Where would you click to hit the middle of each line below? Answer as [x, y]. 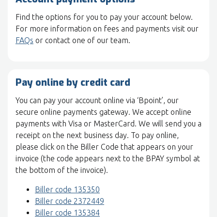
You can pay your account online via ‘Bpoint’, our [97, 101]
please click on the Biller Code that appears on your [104, 147]
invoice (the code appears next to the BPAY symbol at [108, 159]
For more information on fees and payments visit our [107, 29]
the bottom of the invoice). [62, 170]
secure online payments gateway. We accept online [103, 112]
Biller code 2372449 [70, 201]
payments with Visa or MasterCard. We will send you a [108, 124]
